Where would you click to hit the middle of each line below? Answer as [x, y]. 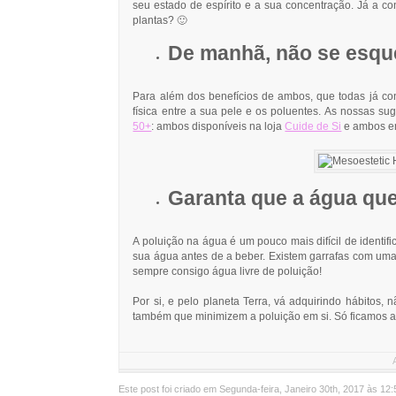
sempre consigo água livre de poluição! [228, 272]
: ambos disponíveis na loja [218, 127]
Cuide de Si [313, 127]
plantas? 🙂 [160, 20]
